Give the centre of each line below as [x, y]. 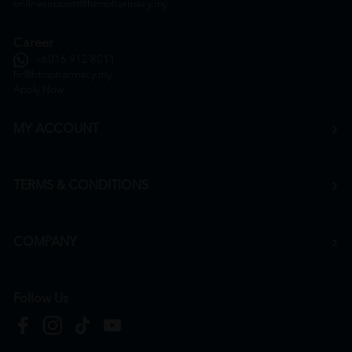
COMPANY [45, 242]
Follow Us [41, 299]
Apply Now [39, 90]
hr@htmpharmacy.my [62, 75]
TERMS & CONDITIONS [81, 186]
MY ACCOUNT [56, 129]
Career [33, 44]
